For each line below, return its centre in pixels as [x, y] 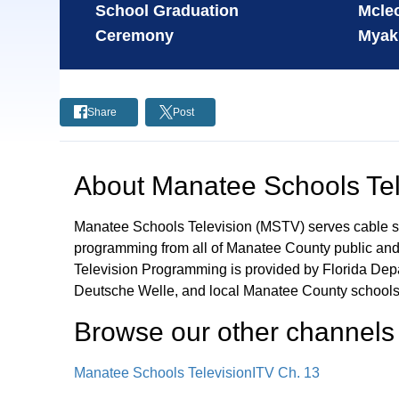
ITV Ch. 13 [286, 373]
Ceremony [135, 35]
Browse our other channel [228, 332]
